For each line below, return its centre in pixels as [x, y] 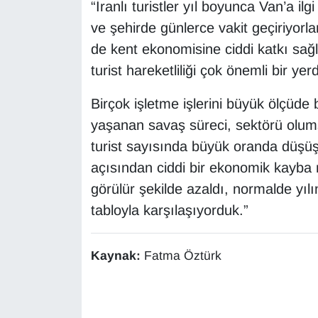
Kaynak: [117, 256]
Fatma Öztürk [182, 256]
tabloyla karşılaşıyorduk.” [169, 210]
